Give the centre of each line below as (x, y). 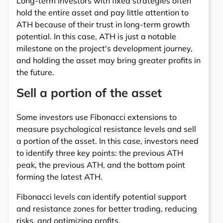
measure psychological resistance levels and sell (106, 129)
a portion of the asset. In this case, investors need (108, 141)
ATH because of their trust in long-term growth (103, 24)
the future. (35, 72)
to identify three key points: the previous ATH (100, 153)
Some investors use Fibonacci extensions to (97, 117)
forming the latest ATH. (59, 176)
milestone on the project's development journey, (105, 48)
